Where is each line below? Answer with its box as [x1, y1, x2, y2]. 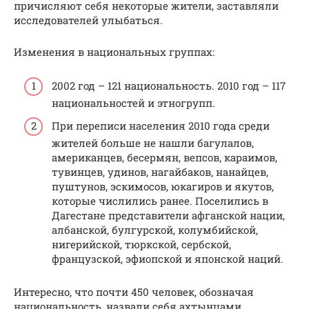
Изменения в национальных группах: [14, 45, 215, 59]
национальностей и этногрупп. [52, 95, 215, 110]
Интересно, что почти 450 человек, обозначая [14, 285, 254, 299]
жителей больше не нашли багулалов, [52, 136, 254, 150]
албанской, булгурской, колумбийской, [52, 223, 258, 237]
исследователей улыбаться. [14, 13, 163, 28]
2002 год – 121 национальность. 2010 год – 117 [52, 78, 286, 92]
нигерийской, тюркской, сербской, [52, 237, 231, 252]
